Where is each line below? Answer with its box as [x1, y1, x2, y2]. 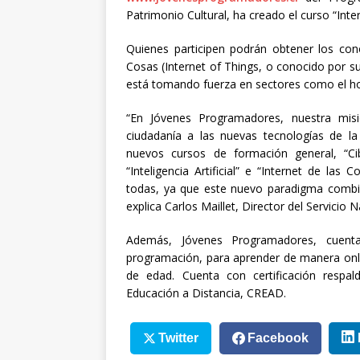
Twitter [157, 330, 198, 345]
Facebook [247, 330, 309, 345]
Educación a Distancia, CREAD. [126, 284, 286, 301]
